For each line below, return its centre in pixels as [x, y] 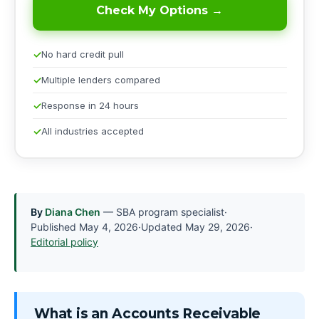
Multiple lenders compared [100, 79]
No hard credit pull [82, 54]
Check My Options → [159, 10]
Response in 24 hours [90, 105]
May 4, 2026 [109, 227]
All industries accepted [92, 131]
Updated [163, 227]
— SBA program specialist [162, 212]
